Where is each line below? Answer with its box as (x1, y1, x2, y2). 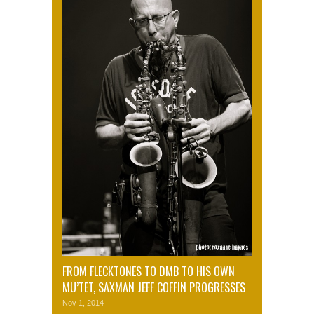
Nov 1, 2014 (62, 299, 104, 308)
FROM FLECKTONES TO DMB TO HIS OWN (62, 263, 235, 280)
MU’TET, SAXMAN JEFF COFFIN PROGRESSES (62, 279, 245, 296)
